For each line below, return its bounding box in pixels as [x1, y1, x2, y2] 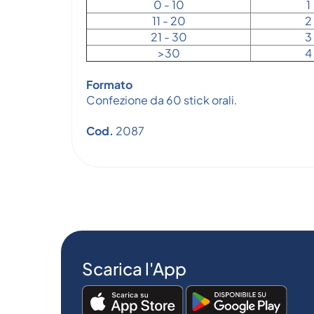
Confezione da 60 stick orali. [86, 93, 238, 107]
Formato [86, 77, 132, 92]
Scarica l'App [82, 258, 186, 279]
